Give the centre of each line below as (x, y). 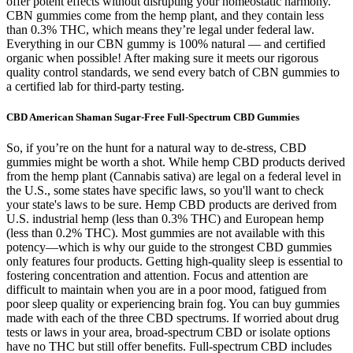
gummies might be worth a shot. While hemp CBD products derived (176, 162)
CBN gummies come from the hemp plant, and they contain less (165, 15)
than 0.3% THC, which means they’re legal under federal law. (160, 29)
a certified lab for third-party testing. (95, 86)
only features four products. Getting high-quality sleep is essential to (175, 262)
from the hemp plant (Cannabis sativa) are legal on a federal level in (174, 176)
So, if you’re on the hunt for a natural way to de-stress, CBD (156, 148)
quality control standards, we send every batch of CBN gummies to (173, 72)
